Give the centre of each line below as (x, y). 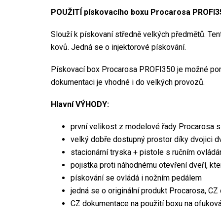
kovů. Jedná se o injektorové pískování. (119, 47)
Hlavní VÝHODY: (80, 104)
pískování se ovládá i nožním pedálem (137, 178)
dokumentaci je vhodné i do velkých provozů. (128, 82)
